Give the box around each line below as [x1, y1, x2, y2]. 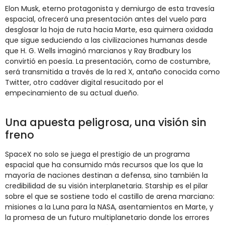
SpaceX [5, 149, 34, 159]
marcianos [88, 45, 128, 56]
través [71, 66, 95, 77]
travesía [186, 3, 214, 14]
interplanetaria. [90, 180, 145, 191]
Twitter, [5, 77, 33, 87]
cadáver [50, 77, 81, 87]
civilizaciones [102, 35, 150, 45]
